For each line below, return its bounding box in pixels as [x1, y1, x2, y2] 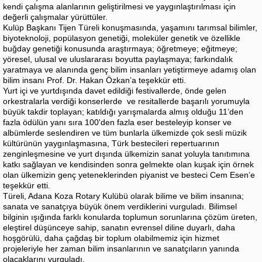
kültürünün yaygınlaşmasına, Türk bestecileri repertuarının [3, 139, 219, 149]
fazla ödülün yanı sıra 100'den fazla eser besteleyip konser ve [3, 118, 232, 127]
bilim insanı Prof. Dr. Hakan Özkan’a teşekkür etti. [3, 75, 186, 85]
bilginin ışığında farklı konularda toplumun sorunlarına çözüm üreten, [3, 212, 257, 222]
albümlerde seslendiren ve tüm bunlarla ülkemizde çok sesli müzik [3, 128, 247, 138]
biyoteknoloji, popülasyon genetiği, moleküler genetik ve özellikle [3, 33, 240, 43]
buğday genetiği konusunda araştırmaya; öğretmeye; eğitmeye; [3, 44, 237, 54]
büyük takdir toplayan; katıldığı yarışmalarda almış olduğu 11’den [3, 107, 243, 117]
